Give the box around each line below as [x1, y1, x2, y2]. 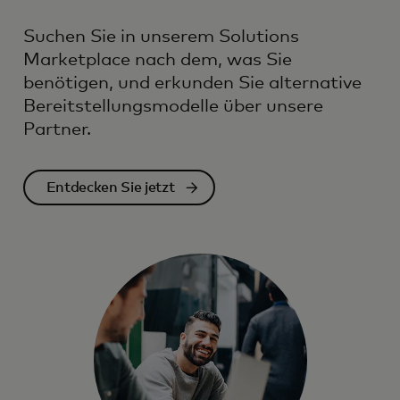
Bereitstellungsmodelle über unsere [23, 96, 323, 115]
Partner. [23, 120, 91, 138]
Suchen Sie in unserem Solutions [23, 27, 299, 46]
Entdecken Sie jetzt [46, 180, 175, 196]
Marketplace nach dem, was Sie [23, 50, 292, 69]
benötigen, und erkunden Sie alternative [23, 73, 362, 92]
